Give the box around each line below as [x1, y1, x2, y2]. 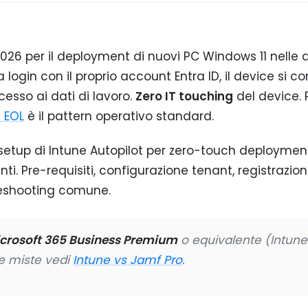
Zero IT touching [135, 88, 233, 104]
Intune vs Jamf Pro [73, 251, 183, 268]
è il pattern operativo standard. [24, 108, 214, 124]
